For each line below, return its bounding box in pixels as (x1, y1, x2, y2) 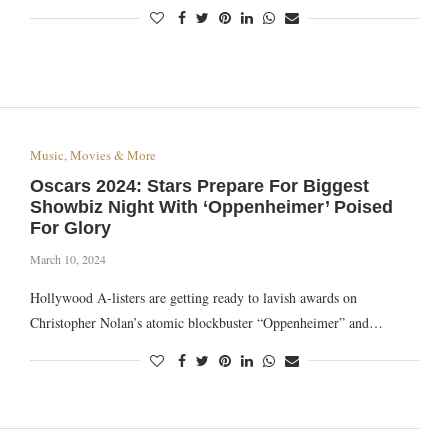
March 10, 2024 (29, 250, 106, 267)
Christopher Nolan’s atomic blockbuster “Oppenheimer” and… (29, 312, 383, 332)
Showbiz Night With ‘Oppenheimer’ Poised (29, 196, 393, 217)
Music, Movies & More (29, 145, 156, 164)
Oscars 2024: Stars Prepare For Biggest (29, 175, 369, 196)
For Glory (29, 217, 111, 238)
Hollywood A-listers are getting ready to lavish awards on (29, 287, 357, 307)
